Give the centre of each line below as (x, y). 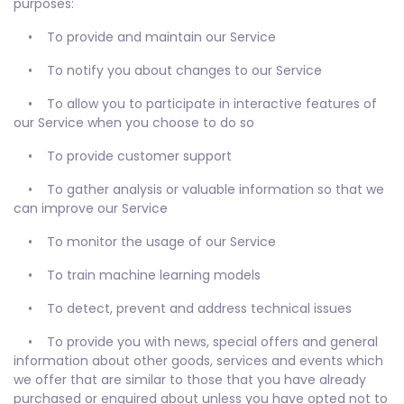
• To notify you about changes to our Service (168, 70)
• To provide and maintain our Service (145, 37)
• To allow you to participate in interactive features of (195, 104)
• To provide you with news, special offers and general (196, 342)
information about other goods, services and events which (198, 361)
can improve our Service (91, 208)
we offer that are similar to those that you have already (190, 380)
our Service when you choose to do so (134, 123)
